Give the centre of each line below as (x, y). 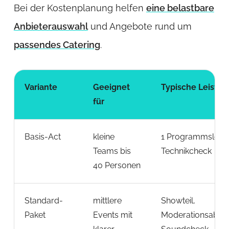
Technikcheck (186, 151)
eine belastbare (180, 8)
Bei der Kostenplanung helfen (80, 8)
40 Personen (117, 165)
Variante (41, 87)
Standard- (43, 200)
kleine (104, 136)
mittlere (107, 200)
